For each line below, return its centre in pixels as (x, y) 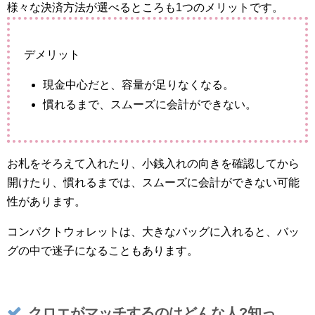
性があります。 (46, 202)
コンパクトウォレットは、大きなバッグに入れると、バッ (153, 232)
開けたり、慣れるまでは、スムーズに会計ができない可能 (153, 183)
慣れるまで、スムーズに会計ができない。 (150, 105)
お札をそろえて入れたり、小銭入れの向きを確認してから (153, 164)
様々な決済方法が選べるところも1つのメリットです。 (145, 8)
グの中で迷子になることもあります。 (103, 251)
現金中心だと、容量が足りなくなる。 (139, 85)
